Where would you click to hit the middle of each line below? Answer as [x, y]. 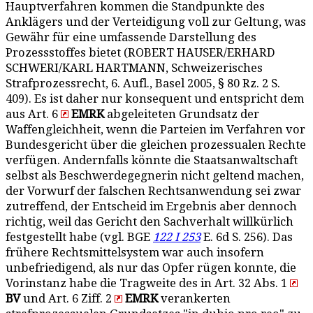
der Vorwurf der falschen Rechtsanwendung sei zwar [153, 191]
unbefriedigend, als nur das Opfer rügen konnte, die [151, 268]
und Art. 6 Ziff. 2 [67, 299]
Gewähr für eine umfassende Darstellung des [131, 37]
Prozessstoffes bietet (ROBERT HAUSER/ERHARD [140, 53]
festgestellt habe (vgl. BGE [79, 237]
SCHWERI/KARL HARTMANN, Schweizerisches [134, 68]
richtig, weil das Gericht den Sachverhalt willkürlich [150, 222]
